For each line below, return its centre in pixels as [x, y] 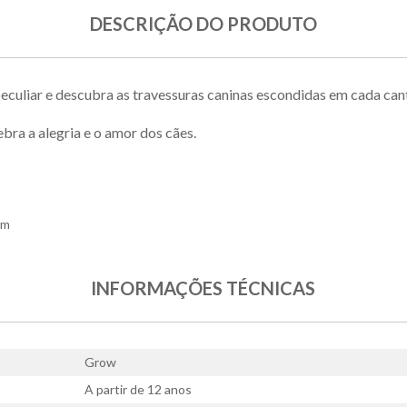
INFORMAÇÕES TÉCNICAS [203, 288]
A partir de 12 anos [139, 390]
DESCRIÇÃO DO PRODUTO [203, 24]
